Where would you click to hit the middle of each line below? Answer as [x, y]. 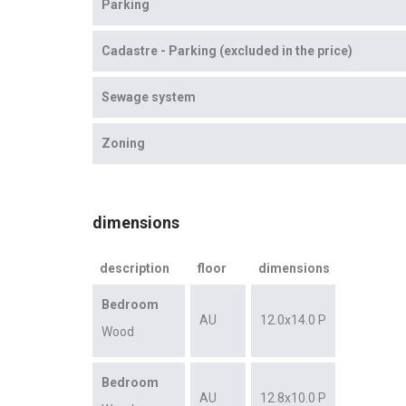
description [135, 269]
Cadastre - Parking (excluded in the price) [227, 51]
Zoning [123, 144]
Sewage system [149, 97]
